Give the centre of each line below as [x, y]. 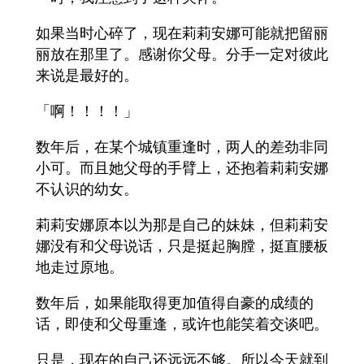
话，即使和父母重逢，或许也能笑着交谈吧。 [182, 324]
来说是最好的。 [87, 75]
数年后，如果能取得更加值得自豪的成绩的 [175, 303]
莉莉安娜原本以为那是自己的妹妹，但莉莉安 [182, 225]
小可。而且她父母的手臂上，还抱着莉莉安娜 [182, 168]
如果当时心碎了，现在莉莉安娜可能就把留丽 [182, 33]
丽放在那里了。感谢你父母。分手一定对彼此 [182, 54]
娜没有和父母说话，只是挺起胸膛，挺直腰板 [182, 246]
